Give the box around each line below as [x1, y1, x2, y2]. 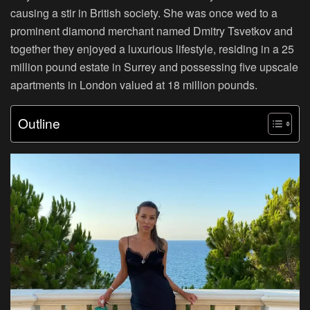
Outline [18, 113, 60, 133]
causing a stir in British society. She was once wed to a [10, 5, 277, 21]
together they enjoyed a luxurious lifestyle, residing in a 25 [10, 41, 294, 57]
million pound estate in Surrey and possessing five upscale [10, 59, 298, 75]
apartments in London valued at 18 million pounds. [10, 77, 257, 93]
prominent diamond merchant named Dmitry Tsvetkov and [10, 23, 293, 39]
